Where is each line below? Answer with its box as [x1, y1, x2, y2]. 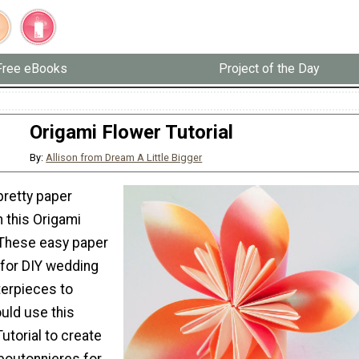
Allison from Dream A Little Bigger [46, 151, 203, 163]
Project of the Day [218, 61, 320, 77]
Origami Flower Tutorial [30, 120, 233, 143]
